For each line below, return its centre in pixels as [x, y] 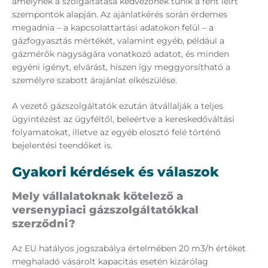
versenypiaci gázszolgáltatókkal [105, 210]
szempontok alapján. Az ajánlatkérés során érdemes [120, 15]
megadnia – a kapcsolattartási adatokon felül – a [113, 28]
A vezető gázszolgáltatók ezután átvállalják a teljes [118, 106]
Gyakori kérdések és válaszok [115, 172]
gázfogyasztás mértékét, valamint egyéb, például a [118, 41]
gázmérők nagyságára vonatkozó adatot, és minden [121, 54]
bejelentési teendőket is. [62, 146]
